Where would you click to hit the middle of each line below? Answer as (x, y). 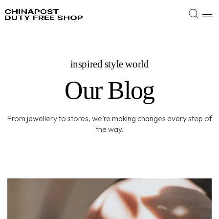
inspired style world (109, 64)
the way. (109, 129)
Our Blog (109, 90)
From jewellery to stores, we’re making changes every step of (109, 118)
